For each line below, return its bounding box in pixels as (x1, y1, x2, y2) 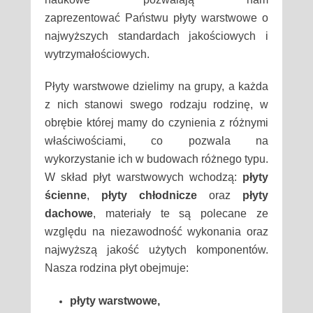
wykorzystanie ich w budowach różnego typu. (45, 152, 268, 165)
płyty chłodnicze (101, 189, 197, 201)
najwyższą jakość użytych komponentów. (45, 243, 268, 256)
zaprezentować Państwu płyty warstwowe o (45, 11, 268, 24)
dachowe (45, 207, 93, 219)
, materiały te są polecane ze (93, 207, 268, 219)
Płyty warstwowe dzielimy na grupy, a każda (45, 80, 268, 92)
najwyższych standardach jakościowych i (45, 29, 268, 42)
